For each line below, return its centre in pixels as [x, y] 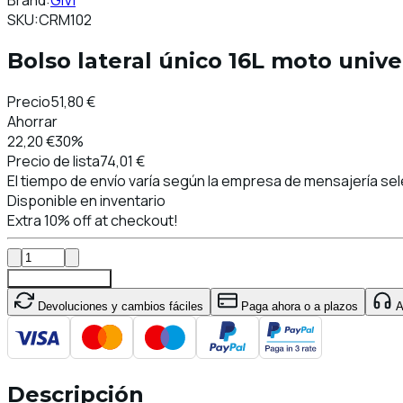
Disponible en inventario [86, 200]
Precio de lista [54, 161]
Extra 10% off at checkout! [93, 220]
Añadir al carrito [59, 278]
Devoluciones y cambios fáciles [119, 306]
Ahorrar [32, 121]
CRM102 [65, 20]
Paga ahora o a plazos [298, 306]
